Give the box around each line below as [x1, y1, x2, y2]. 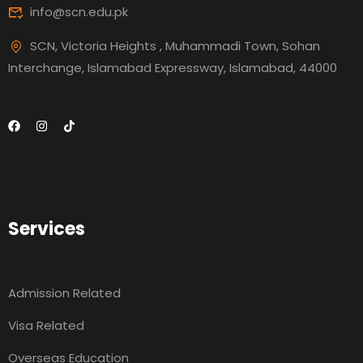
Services [8, 216, 85, 242]
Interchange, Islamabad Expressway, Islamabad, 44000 [8, 59, 337, 77]
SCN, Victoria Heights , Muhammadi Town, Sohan [30, 37, 320, 55]
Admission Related [8, 284, 121, 302]
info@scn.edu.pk [30, 3, 128, 21]
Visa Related [8, 317, 84, 335]
